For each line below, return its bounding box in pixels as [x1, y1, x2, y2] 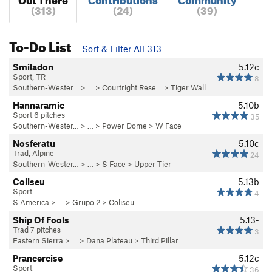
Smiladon [13, 61, 53, 72]
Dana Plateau [86, 235, 132, 245]
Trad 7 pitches [13, 224, 61, 234]
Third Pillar [141, 235, 178, 245]
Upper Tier [134, 158, 171, 169]
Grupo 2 [72, 197, 100, 207]
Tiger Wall [171, 82, 206, 92]
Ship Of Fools [13, 214, 69, 225]
